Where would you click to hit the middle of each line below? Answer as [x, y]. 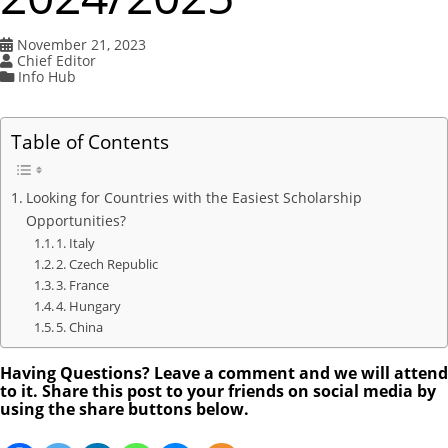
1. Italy [76, 243]
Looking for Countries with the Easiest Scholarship [193, 198]
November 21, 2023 [81, 45]
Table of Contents [90, 142]
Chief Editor [56, 61]
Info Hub [46, 77]
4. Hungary [89, 306]
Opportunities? [75, 221]
